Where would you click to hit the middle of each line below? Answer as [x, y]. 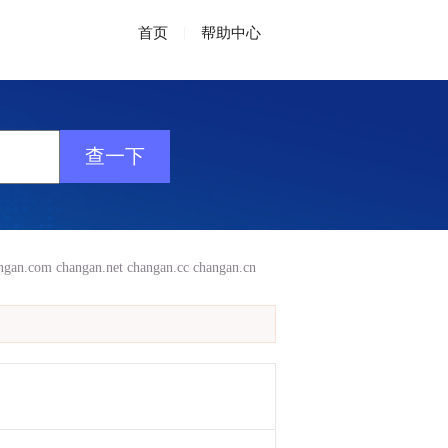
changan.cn [224, 267]
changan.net [89, 267]
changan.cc [158, 267]
